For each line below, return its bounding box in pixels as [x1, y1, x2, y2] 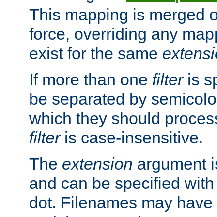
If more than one [29, 70, 152, 89]
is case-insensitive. [60, 128, 203, 147]
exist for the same [29, 44, 162, 62]
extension [62, 154, 133, 173]
